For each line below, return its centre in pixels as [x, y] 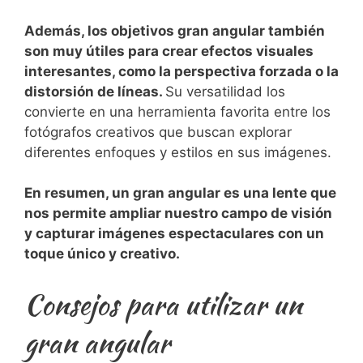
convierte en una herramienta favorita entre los [177, 111]
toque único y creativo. [102, 254]
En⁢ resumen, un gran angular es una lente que [180, 193]
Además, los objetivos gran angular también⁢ [175, 30]
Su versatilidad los [225, 91]
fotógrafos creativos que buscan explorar [158, 132]
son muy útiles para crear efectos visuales [169, 51]
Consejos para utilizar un [163, 304]
